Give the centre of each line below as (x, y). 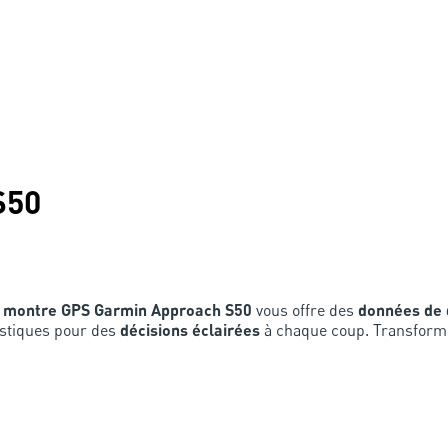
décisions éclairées (190, 329)
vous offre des (305, 309)
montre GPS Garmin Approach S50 (127, 309)
